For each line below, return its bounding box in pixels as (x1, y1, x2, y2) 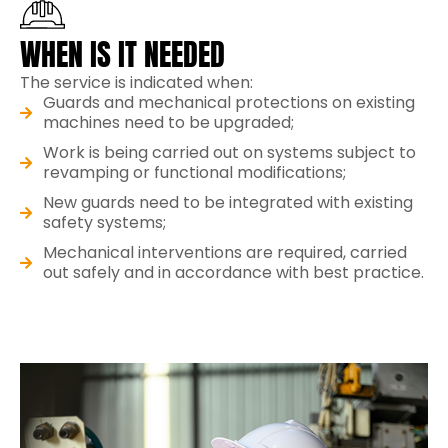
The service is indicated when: (20, 70, 253, 94)
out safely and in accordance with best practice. (42, 260, 424, 284)
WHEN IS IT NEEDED (20, 31, 225, 77)
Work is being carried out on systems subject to (42, 140, 416, 164)
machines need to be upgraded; (42, 110, 294, 134)
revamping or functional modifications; (42, 160, 346, 184)
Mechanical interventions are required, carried (42, 240, 407, 264)
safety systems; (42, 210, 166, 234)
